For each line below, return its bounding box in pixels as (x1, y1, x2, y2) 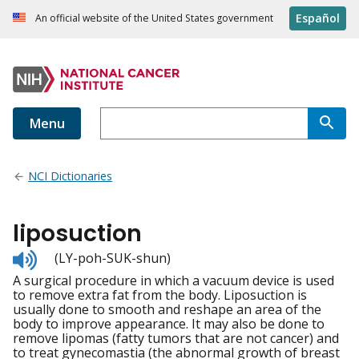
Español (296, 10, 340, 26)
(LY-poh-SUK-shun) (54, 249, 171, 268)
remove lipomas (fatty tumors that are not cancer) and (13, 329, 339, 348)
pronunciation (36, 276, 123, 294)
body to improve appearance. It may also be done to (13, 315, 325, 333)
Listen (36, 247, 72, 265)
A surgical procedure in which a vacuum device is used (13, 272, 334, 290)
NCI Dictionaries (28, 168, 113, 184)
